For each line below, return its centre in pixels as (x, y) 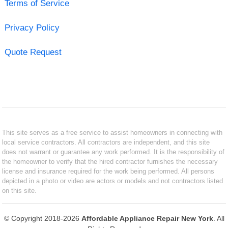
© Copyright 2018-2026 (42, 218)
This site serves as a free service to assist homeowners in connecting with (112, 132)
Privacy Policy (32, 27)
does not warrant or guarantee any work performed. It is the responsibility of (113, 152)
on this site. (20, 190)
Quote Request (33, 52)
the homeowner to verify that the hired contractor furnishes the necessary (110, 161)
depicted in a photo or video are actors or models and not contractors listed (113, 181)
